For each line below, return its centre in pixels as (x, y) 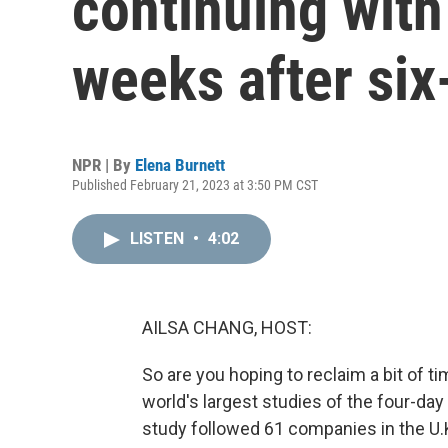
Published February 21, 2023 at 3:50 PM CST (195, 185)
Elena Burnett (180, 165)
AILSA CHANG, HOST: (227, 327)
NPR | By (103, 165)
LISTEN (159, 238)
